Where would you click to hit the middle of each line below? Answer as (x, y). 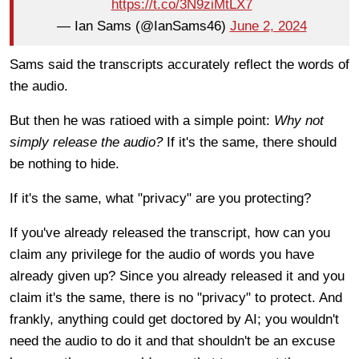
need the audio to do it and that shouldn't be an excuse (172, 341)
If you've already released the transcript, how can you (170, 232)
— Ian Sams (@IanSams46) (143, 26)
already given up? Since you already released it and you (177, 276)
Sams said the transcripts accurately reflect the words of (179, 64)
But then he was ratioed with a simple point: (142, 120)
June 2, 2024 (268, 26)
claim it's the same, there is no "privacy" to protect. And (176, 297)
